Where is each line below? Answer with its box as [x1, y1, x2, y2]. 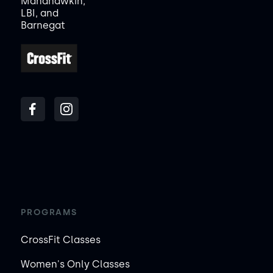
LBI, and [20, 7, 58, 19]
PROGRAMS [20, 207, 77, 218]
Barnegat [20, 19, 65, 31]
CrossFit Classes [20, 234, 101, 246]
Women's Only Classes [20, 258, 130, 271]
